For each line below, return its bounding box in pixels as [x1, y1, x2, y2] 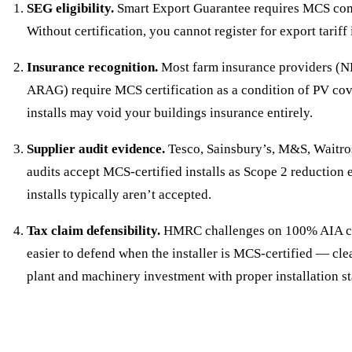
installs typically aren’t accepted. [26, 186, 211, 202]
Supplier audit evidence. [26, 141, 165, 156]
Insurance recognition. [26, 59, 158, 75]
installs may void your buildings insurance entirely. [26, 104, 313, 120]
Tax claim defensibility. [26, 222, 160, 238]
